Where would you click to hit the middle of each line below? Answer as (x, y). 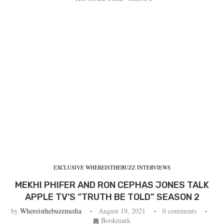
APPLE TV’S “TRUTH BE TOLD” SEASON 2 (112, 197)
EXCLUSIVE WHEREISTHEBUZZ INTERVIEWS (112, 167)
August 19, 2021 (122, 211)
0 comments (179, 211)
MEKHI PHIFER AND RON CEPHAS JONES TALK (112, 185)
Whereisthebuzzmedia (50, 211)
